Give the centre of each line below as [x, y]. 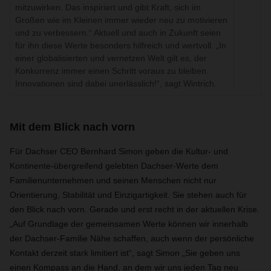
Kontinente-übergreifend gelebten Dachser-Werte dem [114, 165]
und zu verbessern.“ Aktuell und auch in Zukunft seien [118, 32]
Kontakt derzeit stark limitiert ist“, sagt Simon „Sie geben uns [125, 253]
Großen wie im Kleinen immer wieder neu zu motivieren [121, 20]
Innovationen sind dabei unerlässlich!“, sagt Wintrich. [116, 83]
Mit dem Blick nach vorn [72, 127]
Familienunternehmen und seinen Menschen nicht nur [113, 180]
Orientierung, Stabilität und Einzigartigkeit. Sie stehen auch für [128, 194]
